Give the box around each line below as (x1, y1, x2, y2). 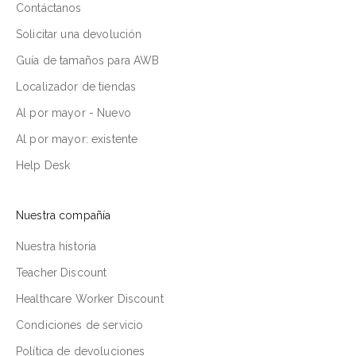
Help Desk (16, 158, 71, 172)
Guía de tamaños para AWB (16, 53, 160, 67)
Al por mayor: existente (16, 132, 138, 145)
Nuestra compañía (16, 208, 111, 222)
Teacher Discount (16, 265, 107, 279)
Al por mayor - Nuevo (16, 106, 131, 119)
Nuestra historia (16, 239, 97, 253)
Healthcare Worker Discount (16, 292, 164, 305)
